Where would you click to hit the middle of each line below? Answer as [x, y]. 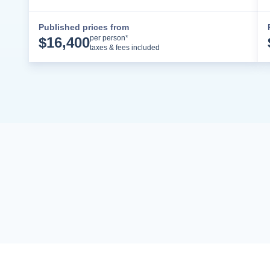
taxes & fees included [125, 47]
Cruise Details [204, 36]
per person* [109, 38]
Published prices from [84, 27]
